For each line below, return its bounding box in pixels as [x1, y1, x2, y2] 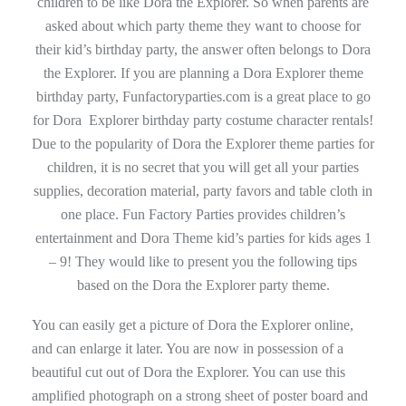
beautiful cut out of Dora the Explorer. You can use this [32, 364, 345, 381]
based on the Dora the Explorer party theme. [76, 277, 330, 294]
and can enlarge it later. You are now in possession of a [32, 341, 343, 357]
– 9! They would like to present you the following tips [49, 254, 357, 270]
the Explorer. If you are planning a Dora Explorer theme [43, 65, 363, 82]
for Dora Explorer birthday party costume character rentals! [33, 112, 373, 129]
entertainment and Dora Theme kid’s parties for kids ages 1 [34, 230, 372, 246]
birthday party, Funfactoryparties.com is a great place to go [35, 89, 371, 105]
